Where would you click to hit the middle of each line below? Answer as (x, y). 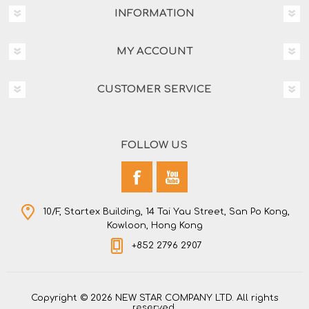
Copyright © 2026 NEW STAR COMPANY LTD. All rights (154, 298)
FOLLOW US (154, 146)
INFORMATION (154, 14)
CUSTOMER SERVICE (154, 90)
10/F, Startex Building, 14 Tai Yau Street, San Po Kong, (166, 212)
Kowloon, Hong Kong (154, 226)
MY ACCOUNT (154, 52)
